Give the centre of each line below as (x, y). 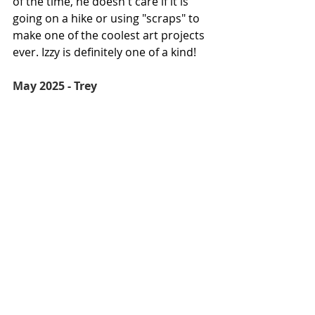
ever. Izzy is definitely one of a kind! (104, 52)
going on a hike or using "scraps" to (108, 18)
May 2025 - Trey (55, 86)
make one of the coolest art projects (110, 35)
